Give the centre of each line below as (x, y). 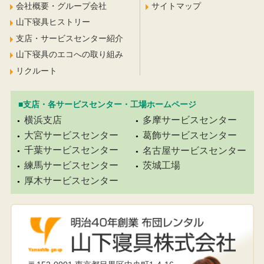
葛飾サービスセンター (190, 135)
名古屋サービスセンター (194, 150)
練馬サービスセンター (71, 165)
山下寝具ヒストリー (53, 22)
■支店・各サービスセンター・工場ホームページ (107, 105)
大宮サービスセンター (71, 135)
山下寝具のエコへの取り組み (69, 55)
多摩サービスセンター (190, 120)
